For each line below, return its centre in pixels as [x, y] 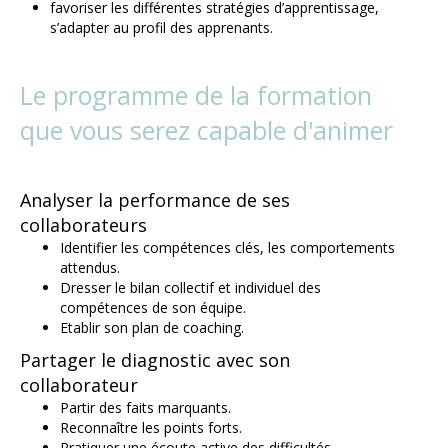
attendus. [90, 268]
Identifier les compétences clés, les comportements [227, 248]
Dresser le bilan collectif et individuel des [190, 288]
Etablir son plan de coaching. [152, 328]
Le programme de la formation [196, 95]
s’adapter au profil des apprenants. [161, 28]
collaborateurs [83, 225]
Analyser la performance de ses [155, 200]
